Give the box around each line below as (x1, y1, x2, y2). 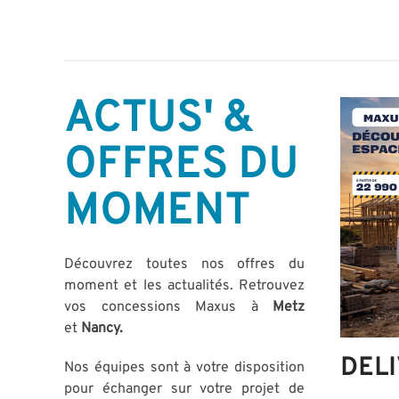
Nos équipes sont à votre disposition (64, 359, 305, 378)
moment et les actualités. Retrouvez (64, 277, 305, 296)
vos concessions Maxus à (64, 298, 273, 317)
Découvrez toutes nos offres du (64, 256, 305, 274)
